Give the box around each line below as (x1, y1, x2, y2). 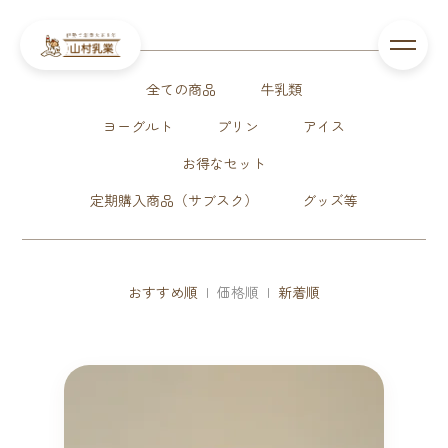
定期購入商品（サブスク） (90, 190, 258, 210)
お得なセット (182, 153, 266, 173)
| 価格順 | (198, 282, 278, 302)
